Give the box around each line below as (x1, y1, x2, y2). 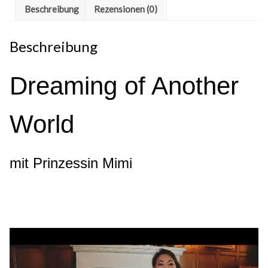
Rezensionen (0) (94, 3, 157, 14)
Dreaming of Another (10, 72, 239, 100)
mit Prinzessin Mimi (10, 155, 132, 172)
